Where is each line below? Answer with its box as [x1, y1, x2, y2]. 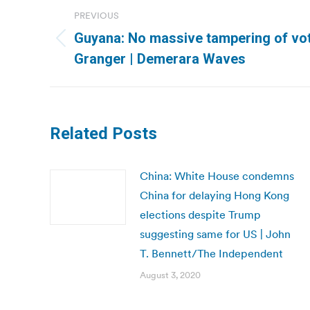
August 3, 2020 [140, 269, 201, 281]
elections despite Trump [140, 208, 261, 221]
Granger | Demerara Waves [74, 51, 246, 67]
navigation [49, 20, 161, 48]
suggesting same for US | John [140, 227, 291, 241]
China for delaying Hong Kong [140, 188, 289, 202]
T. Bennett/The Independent [140, 246, 283, 260]
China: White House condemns [140, 169, 294, 183]
